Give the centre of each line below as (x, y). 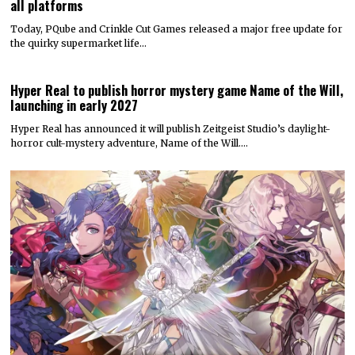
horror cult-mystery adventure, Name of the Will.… (130, 143)
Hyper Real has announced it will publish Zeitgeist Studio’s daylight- (171, 128)
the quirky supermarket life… (79, 43)
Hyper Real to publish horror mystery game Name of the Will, (177, 90)
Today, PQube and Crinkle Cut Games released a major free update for (177, 29)
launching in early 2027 (74, 105)
